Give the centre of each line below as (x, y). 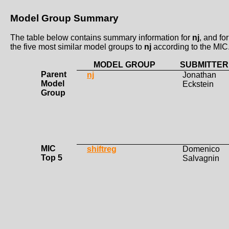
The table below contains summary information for (101, 38)
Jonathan (199, 75)
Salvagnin (201, 158)
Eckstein (198, 84)
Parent (54, 75)
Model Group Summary (64, 18)
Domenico (201, 149)
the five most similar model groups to (77, 47)
